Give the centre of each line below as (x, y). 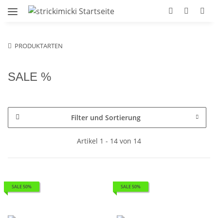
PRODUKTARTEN (39, 45)
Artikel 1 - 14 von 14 (109, 141)
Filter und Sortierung (106, 117)
